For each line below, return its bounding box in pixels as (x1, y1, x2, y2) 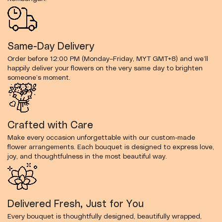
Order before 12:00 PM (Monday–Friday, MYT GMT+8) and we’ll (7, 55, 208, 62)
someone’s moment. (7, 74, 70, 81)
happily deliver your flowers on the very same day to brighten (7, 65, 203, 72)
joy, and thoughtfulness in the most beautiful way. (7, 153, 167, 160)
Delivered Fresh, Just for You (7, 199, 144, 209)
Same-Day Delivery (7, 42, 94, 52)
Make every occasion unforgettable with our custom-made (7, 134, 195, 141)
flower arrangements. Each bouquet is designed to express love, (7, 144, 214, 151)
